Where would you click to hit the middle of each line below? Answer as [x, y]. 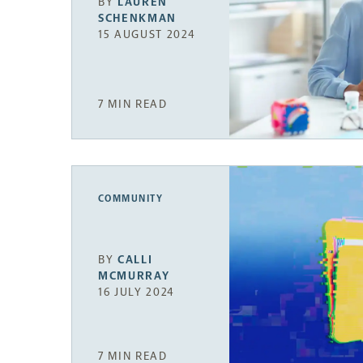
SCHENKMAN [138, 18]
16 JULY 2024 [137, 293]
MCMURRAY [134, 276]
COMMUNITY [130, 198]
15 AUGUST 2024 [147, 34]
